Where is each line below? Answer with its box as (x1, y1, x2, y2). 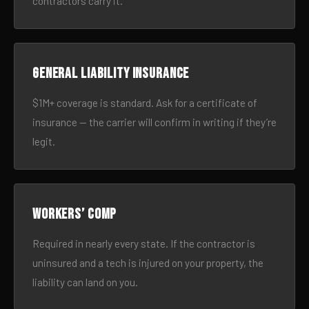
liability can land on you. (32, 276, 138, 288)
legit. (32, 135, 55, 148)
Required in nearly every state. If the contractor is (32, 237, 255, 250)
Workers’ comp (32, 206, 117, 223)
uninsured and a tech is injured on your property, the (32, 257, 263, 269)
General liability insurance (32, 65, 190, 82)
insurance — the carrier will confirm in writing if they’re (32, 116, 277, 128)
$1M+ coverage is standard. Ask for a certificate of (32, 97, 257, 109)
